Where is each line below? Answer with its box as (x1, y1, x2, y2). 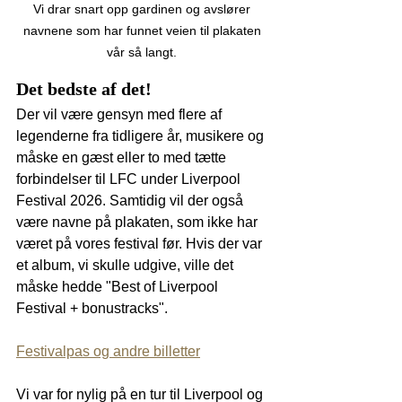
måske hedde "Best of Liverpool (16, 278, 222, 294)
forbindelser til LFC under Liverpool (16, 170, 244, 187)
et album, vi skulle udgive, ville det (16, 257, 237, 273)
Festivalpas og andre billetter (16, 343, 200, 359)
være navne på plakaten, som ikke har (16, 214, 261, 230)
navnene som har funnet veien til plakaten (22, 22, 265, 38)
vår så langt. (107, 44, 180, 59)
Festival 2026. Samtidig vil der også (16, 192, 247, 208)
